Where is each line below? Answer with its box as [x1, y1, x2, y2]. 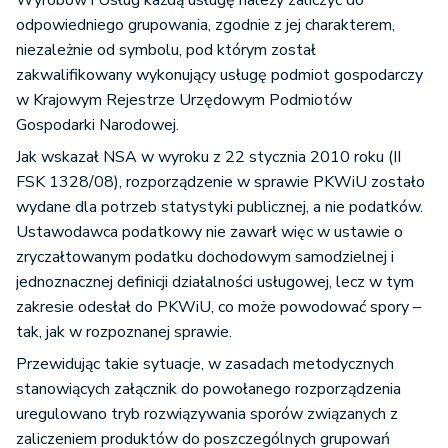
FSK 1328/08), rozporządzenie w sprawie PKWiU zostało [16, 171, 425, 193]
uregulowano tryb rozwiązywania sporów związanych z [16, 403, 398, 425]
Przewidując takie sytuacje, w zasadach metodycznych [16, 353, 394, 375]
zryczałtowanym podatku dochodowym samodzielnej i [16, 246, 394, 268]
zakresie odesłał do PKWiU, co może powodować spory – [16, 296, 421, 318]
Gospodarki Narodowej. [16, 114, 179, 136]
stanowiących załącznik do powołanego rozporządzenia [16, 378, 401, 400]
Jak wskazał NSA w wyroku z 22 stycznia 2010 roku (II [16, 146, 401, 168]
